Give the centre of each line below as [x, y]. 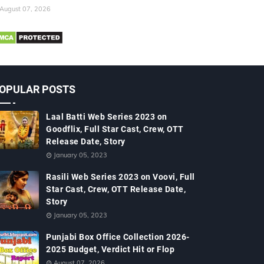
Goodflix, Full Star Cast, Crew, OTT [115, 129]
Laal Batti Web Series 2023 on [107, 117]
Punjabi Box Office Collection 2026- [118, 237]
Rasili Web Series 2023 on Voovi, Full [121, 177]
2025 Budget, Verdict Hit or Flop [110, 249]
